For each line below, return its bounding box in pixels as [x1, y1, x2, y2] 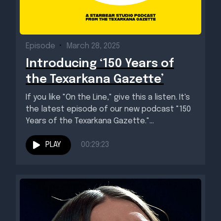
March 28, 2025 [66, 42, 120, 50]
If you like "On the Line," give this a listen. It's [26, 93, 190, 102]
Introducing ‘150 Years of [26, 58, 174, 70]
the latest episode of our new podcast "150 [26, 105, 191, 113]
